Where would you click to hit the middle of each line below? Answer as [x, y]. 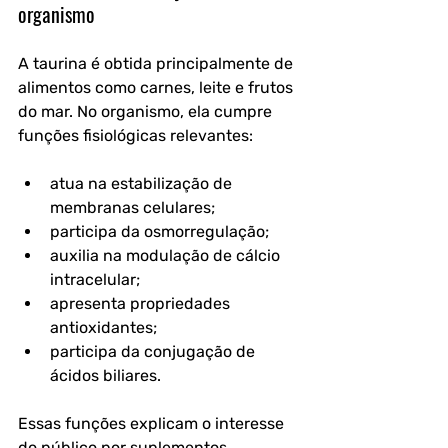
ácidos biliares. [105, 375]
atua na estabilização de [143, 183]
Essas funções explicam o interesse [153, 423]
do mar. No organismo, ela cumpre [147, 111]
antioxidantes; [103, 327]
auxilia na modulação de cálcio [167, 255]
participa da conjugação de [154, 351]
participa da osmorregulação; [159, 231]
